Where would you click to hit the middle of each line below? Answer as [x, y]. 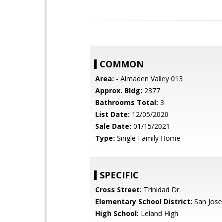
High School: [117, 213]
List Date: [112, 114]
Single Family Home [148, 138]
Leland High [159, 213]
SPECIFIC [119, 175]
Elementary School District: [144, 201]
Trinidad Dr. [161, 190]
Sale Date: [113, 126]
